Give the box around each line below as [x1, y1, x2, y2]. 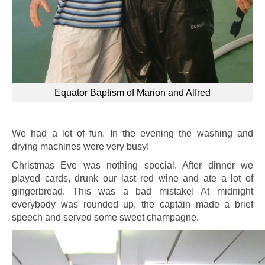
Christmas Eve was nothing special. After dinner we [12, 160, 253, 170]
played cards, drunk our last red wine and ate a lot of [12, 173, 253, 183]
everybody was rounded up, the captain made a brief [12, 199, 253, 209]
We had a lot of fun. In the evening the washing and [12, 128, 253, 138]
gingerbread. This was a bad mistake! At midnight [12, 186, 253, 196]
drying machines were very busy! [12, 141, 149, 151]
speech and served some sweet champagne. [12, 212, 199, 222]
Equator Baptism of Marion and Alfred [54, 87, 211, 98]
